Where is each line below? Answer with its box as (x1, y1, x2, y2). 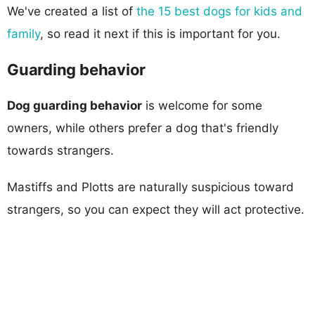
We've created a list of (7, 4, 136, 18)
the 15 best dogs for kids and (136, 4, 302, 18)
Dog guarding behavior (7, 98, 142, 112)
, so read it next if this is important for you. (40, 26, 281, 41)
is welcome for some (142, 98, 262, 112)
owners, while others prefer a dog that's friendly (7, 120, 278, 135)
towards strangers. (7, 143, 114, 157)
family (7, 26, 40, 41)
